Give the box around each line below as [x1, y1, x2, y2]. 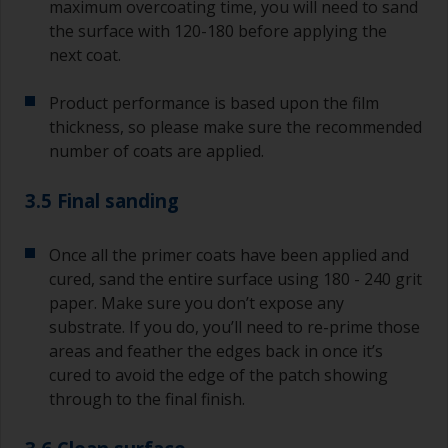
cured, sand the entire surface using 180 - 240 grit [49, 268, 422, 291]
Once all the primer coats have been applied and [49, 244, 409, 267]
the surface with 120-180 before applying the [49, 20, 387, 43]
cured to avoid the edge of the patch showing [49, 364, 388, 387]
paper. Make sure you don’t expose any [49, 292, 344, 315]
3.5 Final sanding [25, 188, 179, 214]
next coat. [49, 44, 121, 67]
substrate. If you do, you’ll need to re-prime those [49, 316, 420, 339]
